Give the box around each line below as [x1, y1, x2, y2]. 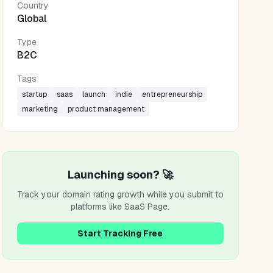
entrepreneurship [141, 90, 202, 99]
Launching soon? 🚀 [67, 168, 173, 182]
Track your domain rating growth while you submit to [16, 189, 224, 200]
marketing [21, 104, 58, 114]
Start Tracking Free [77, 228, 163, 239]
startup [21, 90, 47, 99]
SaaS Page [124, 201, 168, 212]
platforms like [71, 201, 125, 212]
